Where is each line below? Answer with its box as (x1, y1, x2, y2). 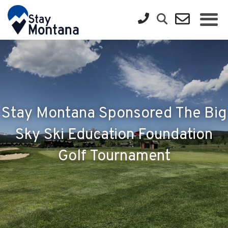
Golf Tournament (58, 147, 170, 166)
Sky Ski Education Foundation (15, 125, 213, 145)
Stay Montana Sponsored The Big (2, 104, 226, 123)
